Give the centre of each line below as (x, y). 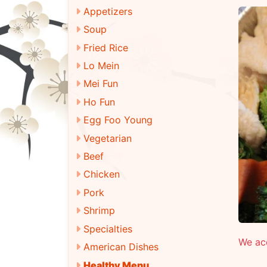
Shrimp (99, 211)
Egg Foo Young (118, 120)
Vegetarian (108, 138)
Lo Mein (101, 66)
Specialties (108, 229)
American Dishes (121, 247)
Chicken (102, 174)
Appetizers (108, 11)
